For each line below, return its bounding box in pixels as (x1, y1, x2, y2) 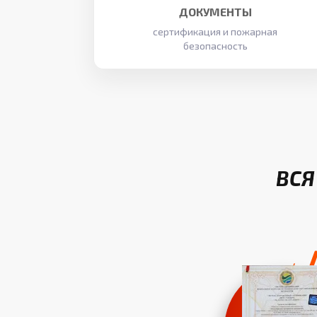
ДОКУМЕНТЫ (178, 5, 252, 18)
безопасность (183, 40, 248, 52)
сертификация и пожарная (153, 25, 277, 38)
